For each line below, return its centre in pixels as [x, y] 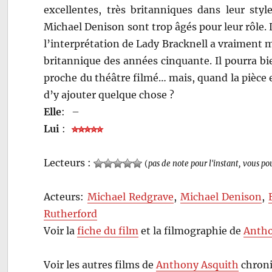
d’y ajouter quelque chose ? [109, 94]
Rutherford [71, 213]
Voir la [61, 230]
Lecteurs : [69, 162]
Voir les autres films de [100, 264]
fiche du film [108, 230]
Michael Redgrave [131, 196]
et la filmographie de [191, 230]
